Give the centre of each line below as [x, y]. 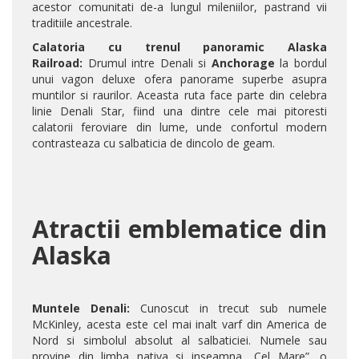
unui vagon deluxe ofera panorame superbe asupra [179, 79]
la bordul [301, 63]
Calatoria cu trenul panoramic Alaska [179, 47]
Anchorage [243, 63]
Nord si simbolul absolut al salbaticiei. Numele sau [179, 341]
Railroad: [57, 63]
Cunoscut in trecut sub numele [228, 309]
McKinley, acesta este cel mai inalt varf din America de [179, 325]
